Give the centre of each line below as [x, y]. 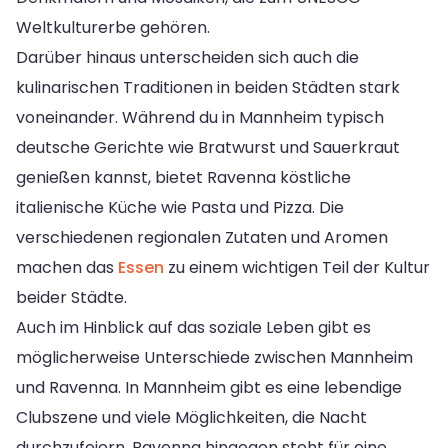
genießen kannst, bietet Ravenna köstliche [183, 177]
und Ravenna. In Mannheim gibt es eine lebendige [209, 387]
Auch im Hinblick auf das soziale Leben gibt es [193, 327]
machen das [67, 267]
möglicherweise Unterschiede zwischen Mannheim [214, 357]
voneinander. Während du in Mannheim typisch [200, 117]
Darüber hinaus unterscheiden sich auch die [187, 57]
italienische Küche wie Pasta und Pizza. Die [180, 207]
